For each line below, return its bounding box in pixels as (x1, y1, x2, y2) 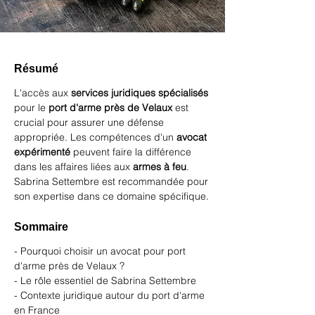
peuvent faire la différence (70, 146, 194, 158)
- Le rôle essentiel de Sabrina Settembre (14, 274, 196, 287)
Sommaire (14, 221, 68, 233)
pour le (14, 101, 49, 114)
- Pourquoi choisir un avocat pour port (14, 245, 188, 257)
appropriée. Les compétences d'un (14, 131, 176, 143)
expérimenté (14, 146, 70, 158)
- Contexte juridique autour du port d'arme (14, 289, 207, 302)
